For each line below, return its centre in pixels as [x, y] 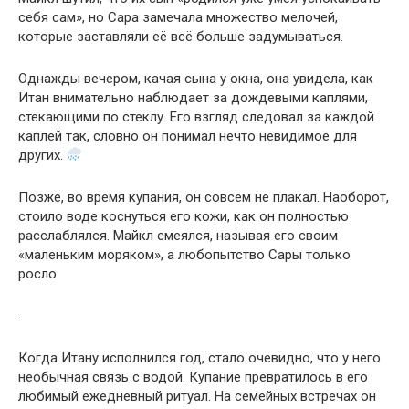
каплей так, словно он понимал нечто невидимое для [188, 136]
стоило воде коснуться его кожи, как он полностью [184, 216]
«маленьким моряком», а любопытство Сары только [184, 254]
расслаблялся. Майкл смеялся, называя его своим [178, 235]
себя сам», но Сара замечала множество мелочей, [178, 17]
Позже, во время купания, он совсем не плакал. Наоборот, [204, 197]
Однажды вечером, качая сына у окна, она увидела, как [196, 78]
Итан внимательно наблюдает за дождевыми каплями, [193, 97]
